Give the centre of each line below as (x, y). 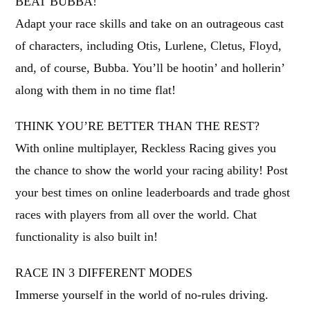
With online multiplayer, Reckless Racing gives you (146, 148)
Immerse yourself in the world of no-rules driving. (142, 295)
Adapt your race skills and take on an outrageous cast (150, 24)
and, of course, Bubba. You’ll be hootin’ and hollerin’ (150, 68)
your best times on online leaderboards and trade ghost (153, 192)
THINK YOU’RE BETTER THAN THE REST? (138, 126)
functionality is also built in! (87, 237)
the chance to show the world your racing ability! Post (152, 170)
